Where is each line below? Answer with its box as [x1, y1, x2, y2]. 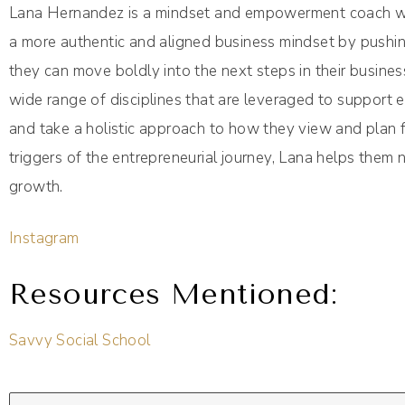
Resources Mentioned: [9, 278, 337, 312]
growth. [9, 176, 63, 198]
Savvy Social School [9, 330, 151, 352]
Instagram [9, 228, 80, 250]
